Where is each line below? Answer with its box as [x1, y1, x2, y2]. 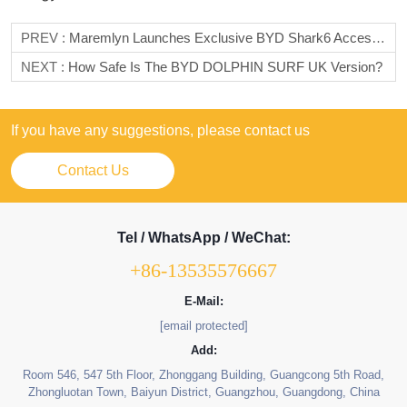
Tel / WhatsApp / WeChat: [116, 230, 291, 246]
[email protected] [159, 319, 248, 333]
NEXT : [21, 59, 68, 75]
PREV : [21, 30, 69, 46]
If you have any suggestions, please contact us [11, 123, 310, 139]
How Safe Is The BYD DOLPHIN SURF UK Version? [68, 59, 382, 75]
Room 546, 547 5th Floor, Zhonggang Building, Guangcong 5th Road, [23, 368, 384, 382]
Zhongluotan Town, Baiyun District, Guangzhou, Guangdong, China [27, 385, 380, 400]
